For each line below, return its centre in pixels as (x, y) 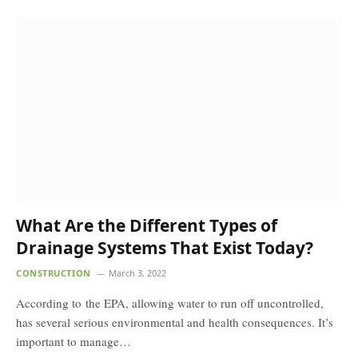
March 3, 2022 (137, 272)
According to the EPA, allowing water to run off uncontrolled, (170, 302)
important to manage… (74, 341)
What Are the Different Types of (147, 225)
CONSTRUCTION (54, 272)
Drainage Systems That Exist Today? (165, 247)
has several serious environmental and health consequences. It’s (175, 322)
